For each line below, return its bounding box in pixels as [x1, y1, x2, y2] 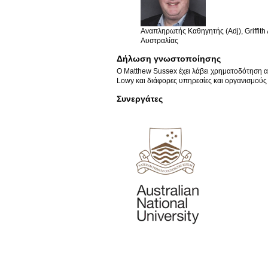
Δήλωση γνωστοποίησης [117, 53, 221, 63]
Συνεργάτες [117, 93, 163, 103]
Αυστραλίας [141, 36, 178, 45]
